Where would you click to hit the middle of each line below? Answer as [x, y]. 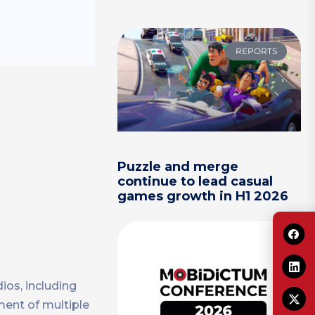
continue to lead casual [195, 182]
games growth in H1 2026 [203, 197]
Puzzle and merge [178, 167]
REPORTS [256, 51]
